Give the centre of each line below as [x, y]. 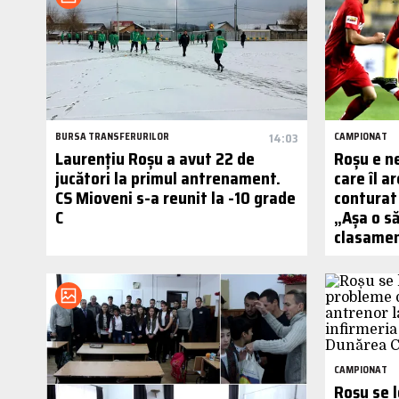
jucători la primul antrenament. [168, 178]
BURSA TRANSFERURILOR [112, 136]
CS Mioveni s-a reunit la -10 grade [175, 197]
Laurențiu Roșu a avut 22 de [155, 158]
